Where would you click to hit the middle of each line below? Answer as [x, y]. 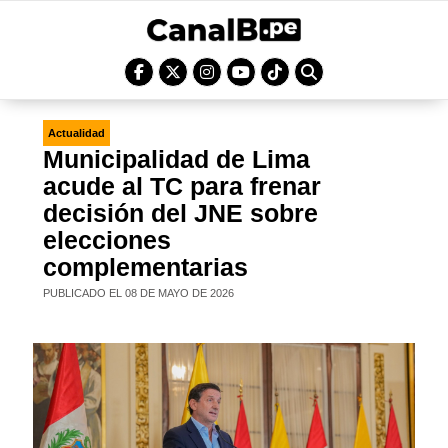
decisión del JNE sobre [181, 213]
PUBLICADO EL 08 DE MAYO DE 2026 [139, 293]
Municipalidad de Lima [177, 159]
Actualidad [77, 133]
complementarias [146, 267]
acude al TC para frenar [182, 186]
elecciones [107, 240]
